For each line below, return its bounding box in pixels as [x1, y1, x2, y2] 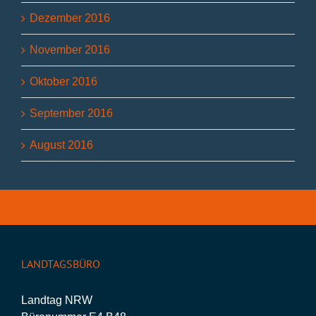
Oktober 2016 [30, 75, 97, 88]
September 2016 [30, 107, 113, 120]
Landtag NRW [21, 294, 92, 307]
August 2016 [30, 139, 93, 152]
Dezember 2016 [30, 12, 110, 25]
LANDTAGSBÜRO [21, 257, 100, 272]
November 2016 [30, 44, 110, 56]
